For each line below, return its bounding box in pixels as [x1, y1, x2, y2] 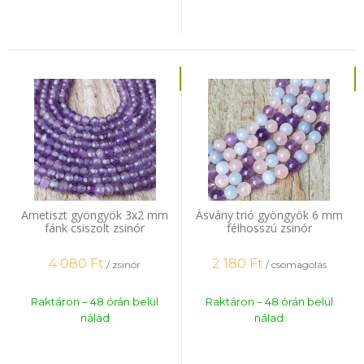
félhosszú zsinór [226, 220, 312, 236]
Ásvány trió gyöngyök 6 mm [195, 207, 343, 223]
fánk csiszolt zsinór [45, 220, 145, 236]
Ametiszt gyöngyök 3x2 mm [21, 207, 168, 223]
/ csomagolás [265, 258, 327, 271]
